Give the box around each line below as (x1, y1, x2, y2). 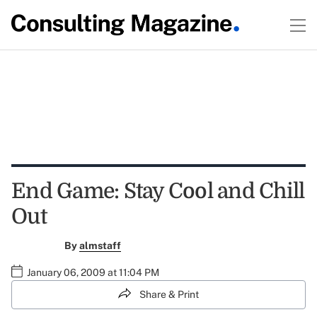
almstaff (79, 240, 121, 251)
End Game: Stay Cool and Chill (11, 179, 305, 203)
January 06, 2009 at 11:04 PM (27, 267, 159, 278)
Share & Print (139, 289, 199, 300)
